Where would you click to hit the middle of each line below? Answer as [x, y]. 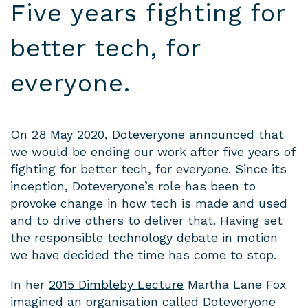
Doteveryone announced [183, 134]
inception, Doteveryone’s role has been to [133, 186]
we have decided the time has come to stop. [143, 255]
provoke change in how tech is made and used [149, 203]
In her [30, 284]
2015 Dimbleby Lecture [116, 284]
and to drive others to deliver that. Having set [146, 220]
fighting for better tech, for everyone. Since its [148, 169]
